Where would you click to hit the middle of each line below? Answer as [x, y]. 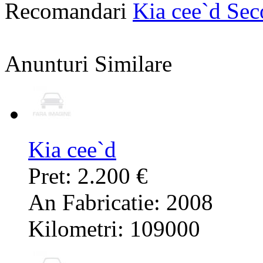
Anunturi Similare [88, 64]
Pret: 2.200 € [88, 176]
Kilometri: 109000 [114, 229]
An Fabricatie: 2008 [121, 203]
